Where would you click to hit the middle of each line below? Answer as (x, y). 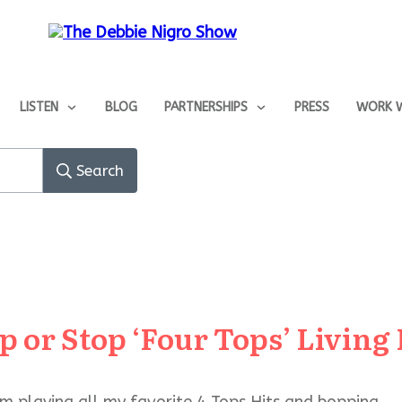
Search (100, 170)
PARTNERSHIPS (205, 107)
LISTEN (39, 107)
